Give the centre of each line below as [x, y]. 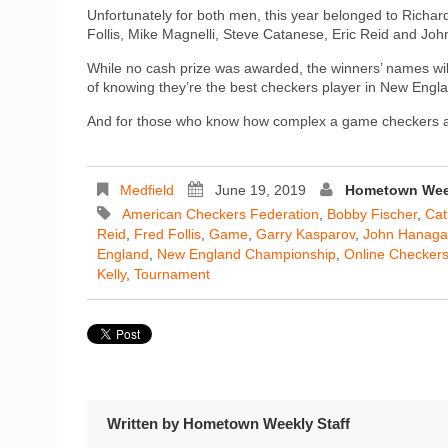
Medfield [147, 189]
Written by [145, 423]
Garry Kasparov [305, 233]
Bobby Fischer [372, 213]
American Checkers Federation [220, 213]
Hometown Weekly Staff [266, 423]
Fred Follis [167, 233]
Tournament [172, 273]
